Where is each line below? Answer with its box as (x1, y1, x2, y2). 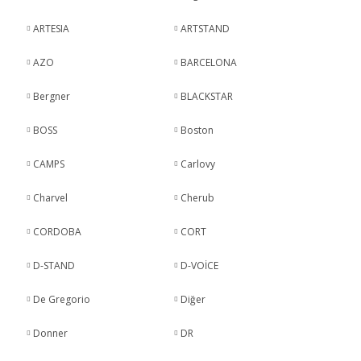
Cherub (180, 191, 215, 205)
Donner (32, 326, 68, 340)
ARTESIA (32, 22, 69, 35)
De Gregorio (32, 293, 90, 306)
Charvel (32, 191, 68, 205)
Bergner (32, 89, 70, 103)
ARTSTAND (180, 22, 230, 35)
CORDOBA (32, 225, 81, 239)
